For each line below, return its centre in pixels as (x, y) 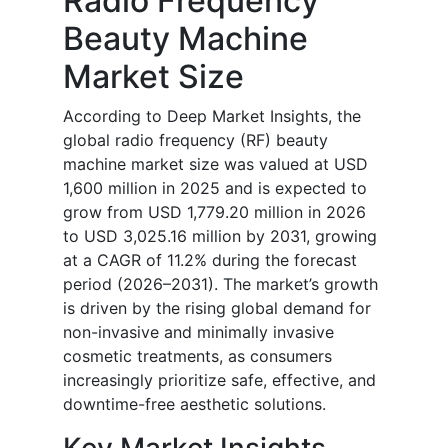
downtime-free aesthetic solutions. (194, 403)
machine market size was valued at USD (215, 163)
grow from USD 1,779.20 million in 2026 (214, 211)
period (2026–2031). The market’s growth (220, 283)
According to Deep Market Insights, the (212, 115)
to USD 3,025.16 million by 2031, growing (220, 235)
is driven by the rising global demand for (217, 307)
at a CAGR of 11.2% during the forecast (210, 259)
